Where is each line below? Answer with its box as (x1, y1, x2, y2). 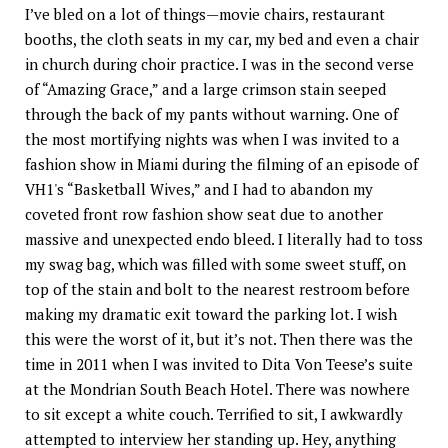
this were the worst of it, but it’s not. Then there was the (25, 329, 413, 350)
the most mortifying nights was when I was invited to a (25, 129, 400, 150)
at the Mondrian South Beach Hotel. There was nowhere (25, 379, 410, 400)
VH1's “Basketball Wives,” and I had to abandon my (25, 179, 373, 200)
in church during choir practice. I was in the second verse (25, 54, 414, 75)
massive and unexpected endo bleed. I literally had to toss (25, 229, 423, 250)
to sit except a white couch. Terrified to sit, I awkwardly (25, 404, 403, 425)
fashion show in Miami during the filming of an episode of (25, 154, 418, 175)
